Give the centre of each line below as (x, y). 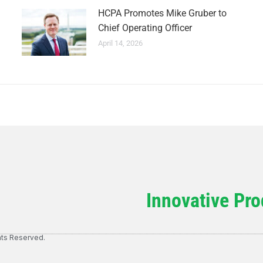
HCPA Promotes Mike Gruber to (162, 13)
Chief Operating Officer (145, 28)
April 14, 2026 (120, 43)
